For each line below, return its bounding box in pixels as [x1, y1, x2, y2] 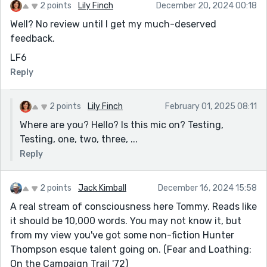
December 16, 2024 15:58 [158, 182, 257, 193]
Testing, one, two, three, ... [20, 133, 138, 145]
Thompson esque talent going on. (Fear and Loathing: [10, 243, 252, 255]
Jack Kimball [78, 182, 126, 193]
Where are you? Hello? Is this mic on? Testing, [20, 119, 223, 131]
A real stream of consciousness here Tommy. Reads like [10, 200, 257, 212]
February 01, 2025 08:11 [165, 101, 257, 111]
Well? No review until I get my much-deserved [10, 18, 216, 30]
